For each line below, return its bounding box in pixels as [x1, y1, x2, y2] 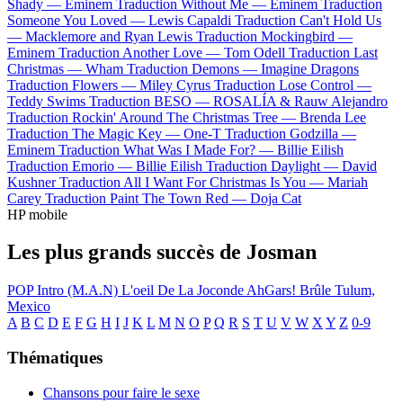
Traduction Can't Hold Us [235, 12, 381, 28]
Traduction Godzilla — [225, 125, 356, 141]
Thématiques [7, 348, 103, 368]
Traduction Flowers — [7, 76, 139, 93]
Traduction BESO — [89, 93, 213, 109]
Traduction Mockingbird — [196, 28, 353, 44]
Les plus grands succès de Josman [7, 240, 317, 264]
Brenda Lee [300, 109, 366, 125]
